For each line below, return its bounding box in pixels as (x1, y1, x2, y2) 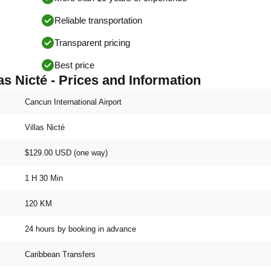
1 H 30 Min (25, 173, 63, 183)
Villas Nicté (25, 122, 65, 132)
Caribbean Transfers (25, 249, 96, 259)
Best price (54, 60, 94, 70)
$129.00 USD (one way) (25, 148, 108, 157)
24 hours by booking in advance (25, 224, 136, 233)
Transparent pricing (54, 38, 130, 48)
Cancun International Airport (25, 97, 122, 106)
